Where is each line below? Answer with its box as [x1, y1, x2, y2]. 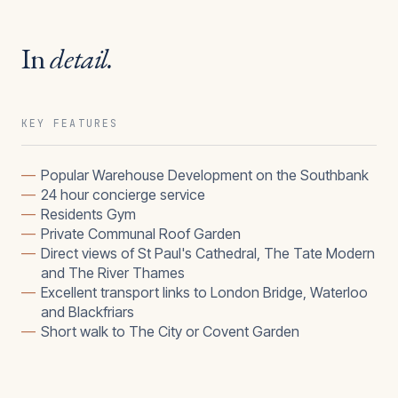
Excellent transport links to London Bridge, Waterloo [41, 283, 369, 302]
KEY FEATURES [21, 115, 118, 130]
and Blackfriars [41, 303, 135, 322]
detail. [50, 39, 114, 77]
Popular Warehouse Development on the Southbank [41, 166, 370, 185]
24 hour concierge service [41, 186, 206, 204]
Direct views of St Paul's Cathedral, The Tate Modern [41, 244, 376, 263]
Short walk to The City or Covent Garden [41, 322, 300, 341]
